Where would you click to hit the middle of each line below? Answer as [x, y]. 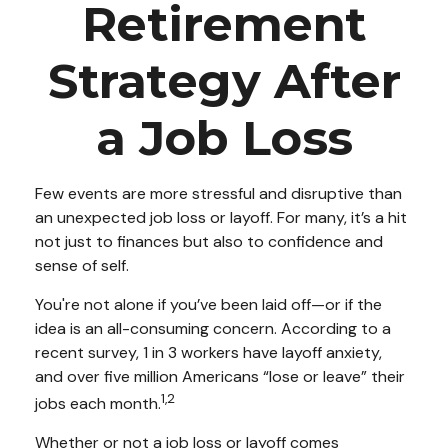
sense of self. [84, 265]
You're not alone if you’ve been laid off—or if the [208, 304]
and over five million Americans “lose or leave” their [220, 376]
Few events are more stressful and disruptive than [218, 193]
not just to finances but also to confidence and [209, 241]
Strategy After [224, 81]
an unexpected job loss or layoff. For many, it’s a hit [221, 217]
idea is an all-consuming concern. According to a [213, 328]
